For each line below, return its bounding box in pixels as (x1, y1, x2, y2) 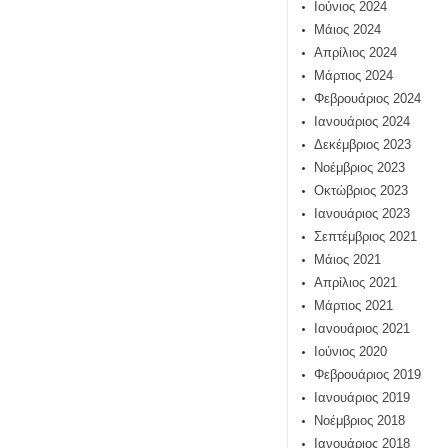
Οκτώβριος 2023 (314, 183, 408, 198)
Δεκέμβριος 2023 (314, 137, 411, 152)
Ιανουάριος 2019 (314, 390, 410, 405)
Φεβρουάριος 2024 (314, 91, 421, 106)
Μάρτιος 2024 (314, 68, 393, 83)
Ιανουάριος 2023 (314, 206, 410, 221)
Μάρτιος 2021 (314, 298, 393, 313)
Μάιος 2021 (314, 252, 381, 267)
